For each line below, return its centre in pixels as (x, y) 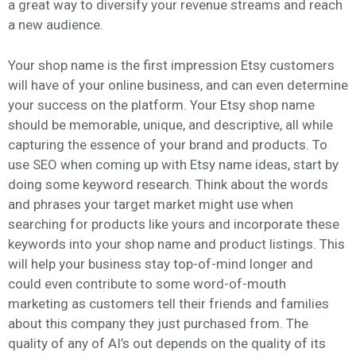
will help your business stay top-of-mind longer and (161, 263)
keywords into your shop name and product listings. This (176, 244)
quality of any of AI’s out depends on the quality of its (167, 343)
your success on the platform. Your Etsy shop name (161, 104)
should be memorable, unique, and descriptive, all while (170, 124)
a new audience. (56, 25)
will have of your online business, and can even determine (178, 85)
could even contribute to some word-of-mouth (147, 283)
